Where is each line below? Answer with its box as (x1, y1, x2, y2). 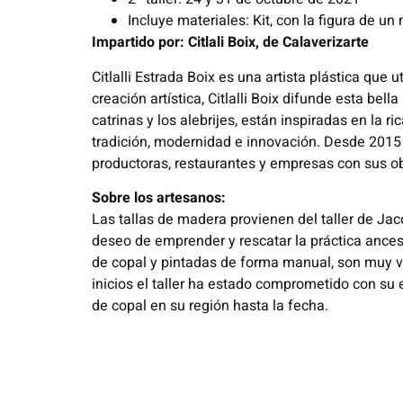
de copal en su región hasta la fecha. (92, 295, 328, 318)
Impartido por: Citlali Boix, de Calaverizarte (92, 31, 369, 54)
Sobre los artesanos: (92, 187, 226, 210)
